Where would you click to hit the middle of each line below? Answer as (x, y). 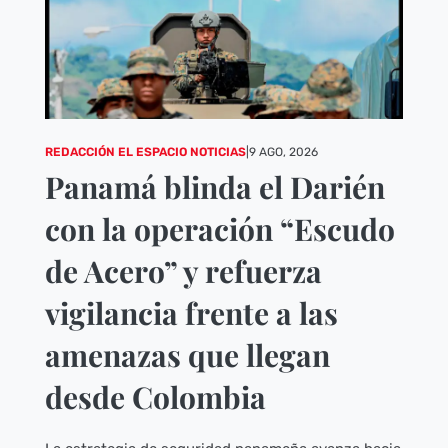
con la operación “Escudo (219, 229)
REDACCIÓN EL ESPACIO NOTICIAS (145, 152)
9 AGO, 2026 (283, 152)
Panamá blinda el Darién (214, 187)
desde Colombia (155, 397)
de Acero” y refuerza (183, 271)
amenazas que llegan (187, 355)
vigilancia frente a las (191, 313)
